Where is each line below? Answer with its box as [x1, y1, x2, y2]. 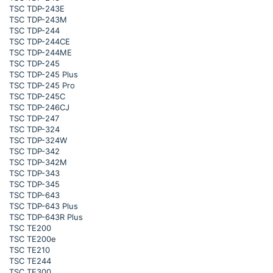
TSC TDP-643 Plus [9, 201, 78, 211]
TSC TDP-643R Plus [9, 212, 83, 222]
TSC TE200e [9, 234, 56, 244]
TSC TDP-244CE [9, 37, 70, 46]
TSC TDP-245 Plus [9, 69, 78, 79]
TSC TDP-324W [9, 135, 67, 145]
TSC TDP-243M [9, 15, 67, 24]
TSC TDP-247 [9, 113, 59, 123]
